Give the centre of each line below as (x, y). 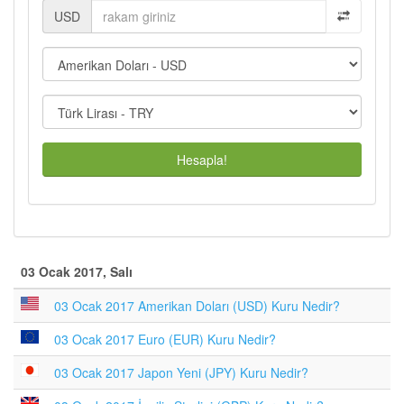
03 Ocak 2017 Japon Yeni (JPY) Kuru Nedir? (181, 372)
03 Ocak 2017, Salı (77, 271)
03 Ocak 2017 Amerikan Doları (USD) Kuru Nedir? (197, 306)
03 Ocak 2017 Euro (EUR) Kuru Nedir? (165, 339)
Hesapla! (202, 160)
